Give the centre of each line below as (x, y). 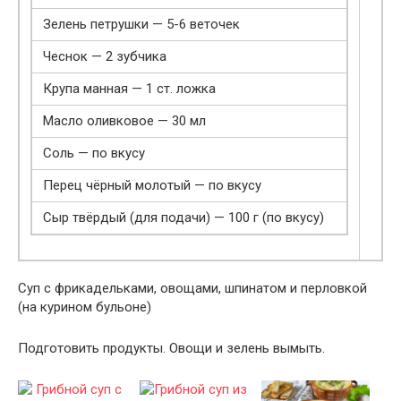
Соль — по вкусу (94, 153)
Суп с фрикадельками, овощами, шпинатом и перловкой (192, 288)
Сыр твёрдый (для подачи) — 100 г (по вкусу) (183, 217)
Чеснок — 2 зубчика (105, 56)
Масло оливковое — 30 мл (124, 120)
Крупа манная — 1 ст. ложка (129, 88)
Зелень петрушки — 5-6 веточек (141, 24)
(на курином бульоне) (85, 307)
